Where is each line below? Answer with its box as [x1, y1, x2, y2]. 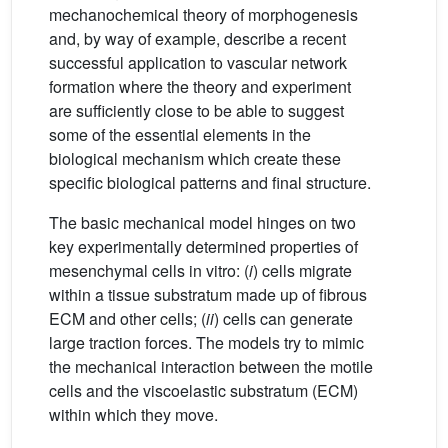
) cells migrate [253, 259, 352, 283]
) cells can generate [214, 307, 353, 331]
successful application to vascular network [49, 51, 347, 75]
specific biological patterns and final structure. [49, 171, 371, 195]
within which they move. [49, 403, 218, 427]
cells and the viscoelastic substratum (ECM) [49, 379, 358, 403]
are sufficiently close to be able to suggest [49, 99, 344, 123]
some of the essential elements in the [49, 123, 311, 147]
